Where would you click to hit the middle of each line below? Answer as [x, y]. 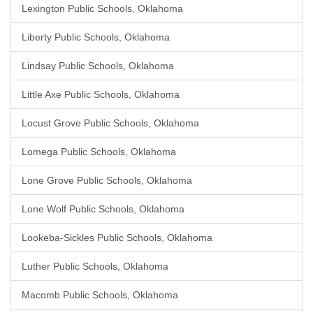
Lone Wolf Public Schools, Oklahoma [103, 209]
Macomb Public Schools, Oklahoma [100, 295]
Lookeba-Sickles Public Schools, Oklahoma [117, 238]
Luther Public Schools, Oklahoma [95, 266]
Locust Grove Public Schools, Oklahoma [110, 123]
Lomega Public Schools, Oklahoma [99, 152]
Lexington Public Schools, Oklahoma [102, 8]
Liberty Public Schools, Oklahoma [96, 37]
